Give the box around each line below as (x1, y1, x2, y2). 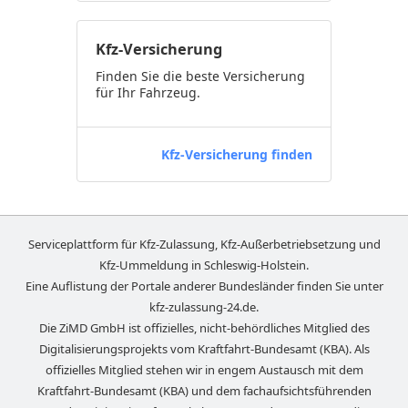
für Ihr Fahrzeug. (96, 84, 200, 101)
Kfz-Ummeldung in (99, 257, 204, 273)
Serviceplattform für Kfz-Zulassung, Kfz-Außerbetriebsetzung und (27, 236, 381, 252)
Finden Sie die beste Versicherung (96, 67, 305, 85)
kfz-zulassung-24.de (149, 299, 256, 315)
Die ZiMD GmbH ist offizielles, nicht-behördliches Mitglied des (38, 320, 370, 336)
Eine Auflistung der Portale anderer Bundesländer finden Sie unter (25, 278, 383, 294)
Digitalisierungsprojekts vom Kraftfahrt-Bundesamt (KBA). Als (38, 341, 370, 357)
